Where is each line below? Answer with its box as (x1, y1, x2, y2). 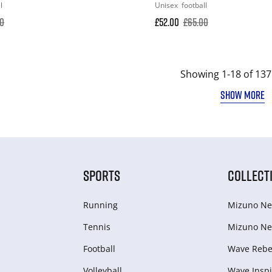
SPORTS (83, 166, 120, 184)
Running (83, 199, 118, 211)
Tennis (83, 220, 110, 233)
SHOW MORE (220, 87, 265, 101)
